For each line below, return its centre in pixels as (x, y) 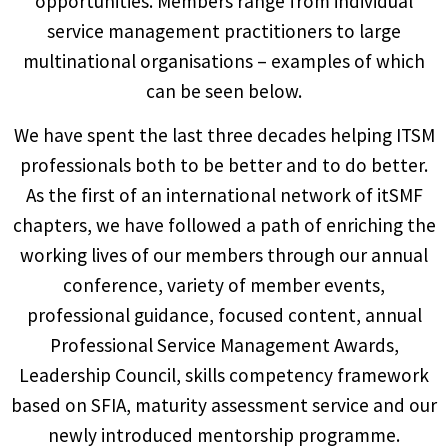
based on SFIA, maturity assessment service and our (224, 405)
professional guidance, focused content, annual (224, 315)
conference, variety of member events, (224, 285)
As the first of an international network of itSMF (224, 195)
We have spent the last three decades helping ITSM (224, 135)
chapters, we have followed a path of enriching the (224, 225)
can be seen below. (224, 90)
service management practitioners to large (224, 30)
